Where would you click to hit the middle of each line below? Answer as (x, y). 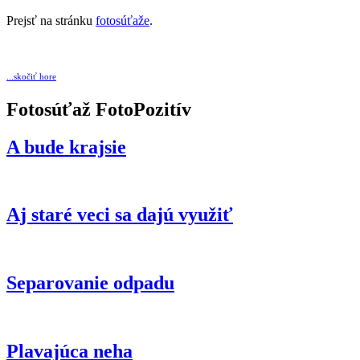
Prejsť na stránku (51, 20)
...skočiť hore (31, 76)
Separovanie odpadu (90, 283)
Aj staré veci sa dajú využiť (120, 215)
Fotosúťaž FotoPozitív (99, 109)
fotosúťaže (123, 20)
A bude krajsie (66, 147)
